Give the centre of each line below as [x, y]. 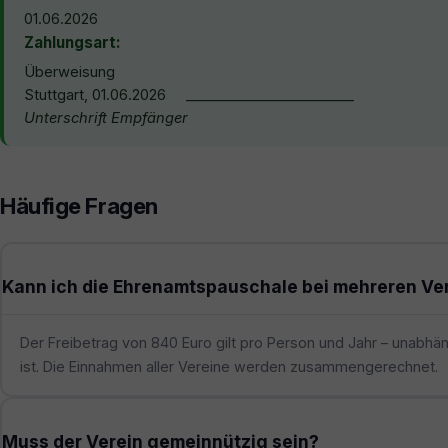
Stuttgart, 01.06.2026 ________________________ [189, 94]
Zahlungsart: [72, 42]
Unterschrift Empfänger [106, 117]
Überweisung [69, 71]
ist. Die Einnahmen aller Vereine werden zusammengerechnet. [228, 367]
